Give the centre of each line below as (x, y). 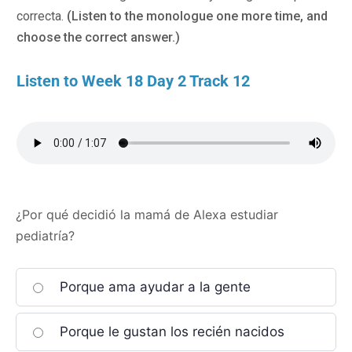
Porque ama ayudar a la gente (153, 287)
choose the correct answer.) (98, 37)
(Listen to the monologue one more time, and (196, 16)
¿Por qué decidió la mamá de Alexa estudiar (147, 214)
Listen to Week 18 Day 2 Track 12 (133, 81)
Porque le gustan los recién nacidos (170, 332)
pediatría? (45, 236)
